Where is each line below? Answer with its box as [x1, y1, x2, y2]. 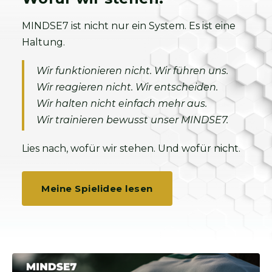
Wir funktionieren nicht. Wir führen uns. [36, 64, 228, 76]
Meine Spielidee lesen [41, 182, 153, 194]
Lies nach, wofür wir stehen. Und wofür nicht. [22, 142, 240, 154]
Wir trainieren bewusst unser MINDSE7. [36, 114, 228, 126]
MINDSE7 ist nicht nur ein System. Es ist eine [22, 19, 236, 32]
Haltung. [22, 36, 65, 48]
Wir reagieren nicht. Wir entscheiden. [36, 81, 218, 93]
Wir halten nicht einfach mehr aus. [36, 97, 207, 109]
